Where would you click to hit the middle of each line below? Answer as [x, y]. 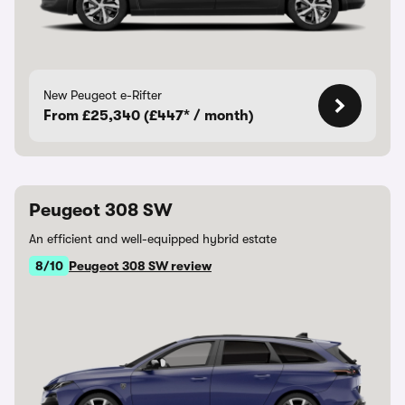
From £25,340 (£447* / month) [149, 116]
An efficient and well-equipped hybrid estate [153, 239]
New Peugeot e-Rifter [103, 95]
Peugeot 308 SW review [140, 266]
